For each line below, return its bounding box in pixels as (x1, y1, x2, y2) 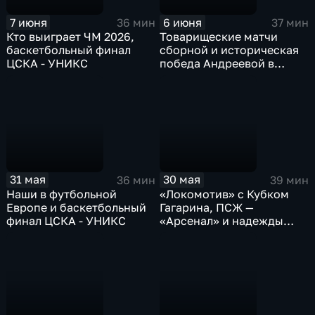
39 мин (269, 172, 309, 187)
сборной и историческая (160, 43, 300, 58)
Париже (160, 70, 205, 84)
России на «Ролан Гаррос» (160, 226, 308, 241)
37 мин (271, 15, 309, 30)
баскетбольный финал (6, 43, 131, 58)
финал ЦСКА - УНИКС (6, 213, 127, 228)
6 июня (163, 15, 202, 30)
